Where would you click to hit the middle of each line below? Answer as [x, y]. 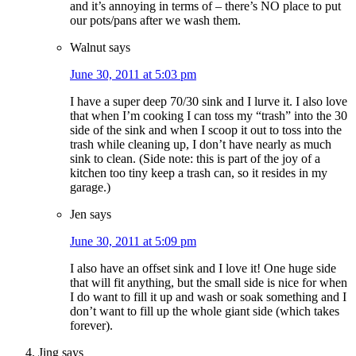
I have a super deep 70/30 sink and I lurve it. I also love [209, 102]
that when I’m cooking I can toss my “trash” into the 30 [209, 116]
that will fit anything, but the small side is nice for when [209, 283]
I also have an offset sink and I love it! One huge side [203, 269]
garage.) [90, 188]
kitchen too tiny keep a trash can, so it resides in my [199, 173]
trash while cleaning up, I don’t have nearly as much [201, 145]
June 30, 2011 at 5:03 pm [133, 75]
